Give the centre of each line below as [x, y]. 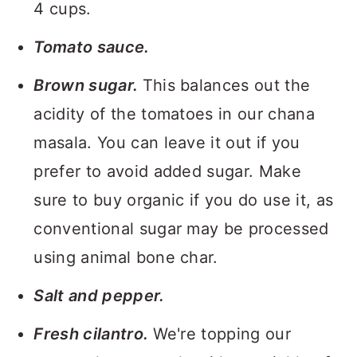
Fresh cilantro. [93, 333]
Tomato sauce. [92, 47]
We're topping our [222, 333]
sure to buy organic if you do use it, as [184, 200]
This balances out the [226, 85]
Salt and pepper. [99, 295]
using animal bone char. [126, 257]
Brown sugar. [88, 85]
